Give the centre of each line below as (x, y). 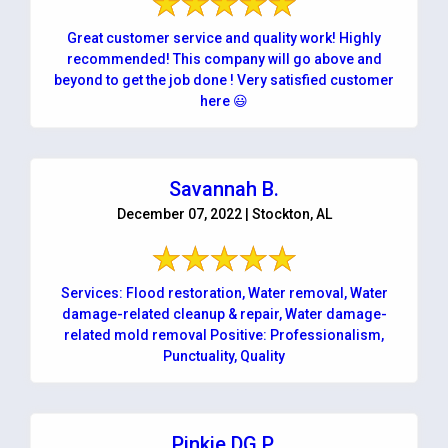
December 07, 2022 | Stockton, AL (224, 213)
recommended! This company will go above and (224, 58)
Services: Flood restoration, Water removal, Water (224, 292)
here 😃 (224, 100)
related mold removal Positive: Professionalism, (224, 334)
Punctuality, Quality (224, 355)
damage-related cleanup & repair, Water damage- (224, 313)
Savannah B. (224, 188)
